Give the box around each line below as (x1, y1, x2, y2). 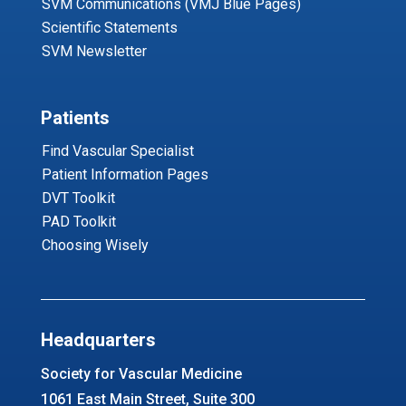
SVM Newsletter (41, 42, 147, 60)
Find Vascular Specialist (41, 141, 194, 159)
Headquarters (40, 328, 156, 351)
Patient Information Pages (41, 165, 208, 183)
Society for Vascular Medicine (40, 364, 242, 382)
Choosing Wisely (41, 236, 149, 254)
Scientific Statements (41, 18, 178, 36)
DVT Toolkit (41, 188, 115, 207)
